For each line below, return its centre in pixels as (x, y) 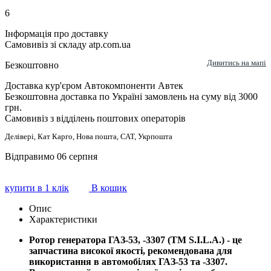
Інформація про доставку (57, 34)
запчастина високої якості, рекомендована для (131, 251)
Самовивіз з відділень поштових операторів (95, 119)
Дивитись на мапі (237, 63)
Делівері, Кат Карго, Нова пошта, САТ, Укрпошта (89, 137)
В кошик (108, 188)
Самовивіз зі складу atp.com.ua (68, 45)
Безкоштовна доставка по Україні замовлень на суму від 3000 (131, 97)
